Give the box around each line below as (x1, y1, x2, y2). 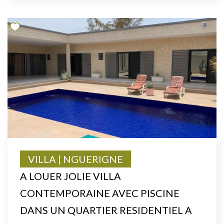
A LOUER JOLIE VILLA (20, 169, 121, 182)
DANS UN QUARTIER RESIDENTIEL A (20, 203, 192, 216)
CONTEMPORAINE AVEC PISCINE (20, 186, 179, 199)
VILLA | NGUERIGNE (28, 152, 123, 165)
